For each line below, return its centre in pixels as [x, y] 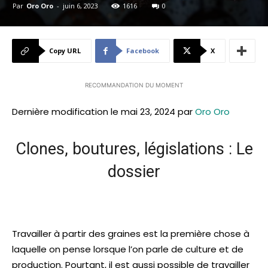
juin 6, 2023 [80, 6]
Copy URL [65, 51]
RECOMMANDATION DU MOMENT [134, 85]
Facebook [143, 51]
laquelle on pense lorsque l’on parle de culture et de [128, 249]
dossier [134, 172]
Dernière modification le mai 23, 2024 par [103, 112]
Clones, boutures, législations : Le [134, 149]
